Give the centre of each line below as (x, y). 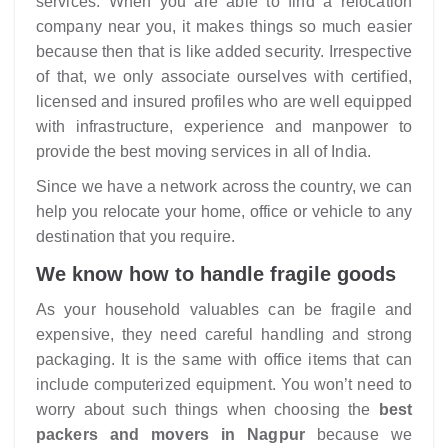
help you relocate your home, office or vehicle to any (224, 211)
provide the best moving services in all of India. (203, 151)
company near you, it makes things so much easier (224, 26)
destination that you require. (135, 236)
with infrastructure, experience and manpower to (224, 126)
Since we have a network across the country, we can (224, 186)
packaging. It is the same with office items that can (224, 359)
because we (364, 434)
